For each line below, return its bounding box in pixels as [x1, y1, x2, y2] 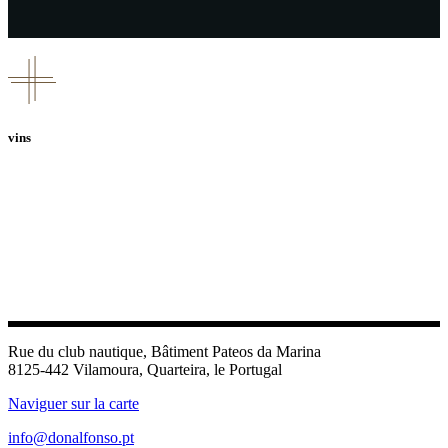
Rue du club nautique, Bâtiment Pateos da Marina [8, 343, 321, 361]
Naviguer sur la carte [8, 395, 139, 413]
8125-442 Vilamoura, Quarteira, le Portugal [8, 361, 282, 379]
